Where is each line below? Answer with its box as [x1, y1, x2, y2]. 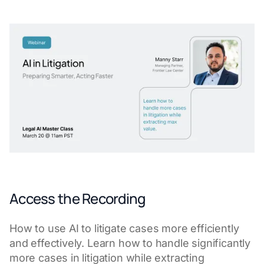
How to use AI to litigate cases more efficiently [9, 222, 239, 235]
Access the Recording [9, 188, 146, 208]
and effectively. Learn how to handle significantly [9, 236, 251, 249]
